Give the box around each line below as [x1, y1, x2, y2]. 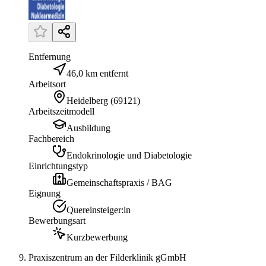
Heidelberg [66, 96, 108, 106]
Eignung [28, 188, 61, 199]
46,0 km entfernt [66, 68, 128, 79]
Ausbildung [66, 123, 110, 134]
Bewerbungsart [28, 216, 85, 226]
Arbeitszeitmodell [28, 106, 94, 117]
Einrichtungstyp [28, 161, 88, 172]
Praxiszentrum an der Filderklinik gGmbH [28, 252, 186, 263]
